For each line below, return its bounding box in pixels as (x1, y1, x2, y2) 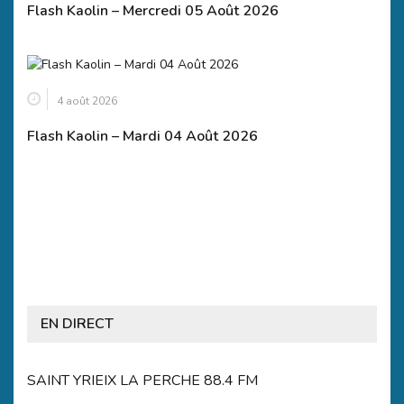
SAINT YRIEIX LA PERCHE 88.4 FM (27, 370, 258, 390)
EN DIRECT (41, 313, 114, 334)
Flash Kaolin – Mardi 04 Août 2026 (27, 125, 258, 146)
